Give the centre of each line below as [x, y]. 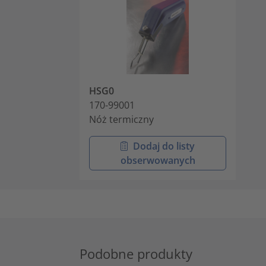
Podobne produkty [136, 254]
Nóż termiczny [121, 119]
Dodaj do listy [164, 146]
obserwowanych [158, 160]
